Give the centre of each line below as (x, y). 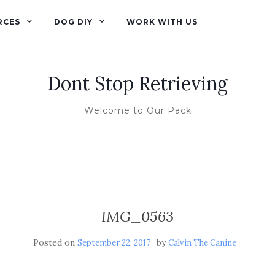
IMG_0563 (137, 216)
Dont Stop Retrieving (137, 83)
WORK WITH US (162, 22)
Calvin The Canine (202, 243)
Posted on (55, 242)
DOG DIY (73, 22)
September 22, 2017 (114, 243)
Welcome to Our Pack (137, 110)
